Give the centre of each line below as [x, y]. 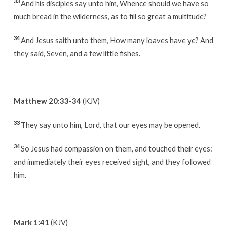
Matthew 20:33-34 [47, 101]
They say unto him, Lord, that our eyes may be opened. [110, 124]
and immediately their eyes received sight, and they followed [112, 161]
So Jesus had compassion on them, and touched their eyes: [116, 148]
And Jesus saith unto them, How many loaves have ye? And [117, 40]
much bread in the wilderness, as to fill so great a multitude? [110, 16]
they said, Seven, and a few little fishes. [77, 53]
